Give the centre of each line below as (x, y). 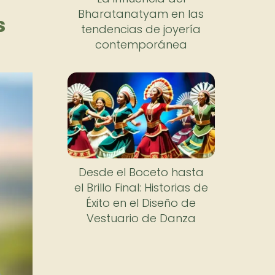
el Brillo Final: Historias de (141, 188)
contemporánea (141, 44)
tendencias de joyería (141, 29)
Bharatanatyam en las (141, 14)
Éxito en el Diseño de (141, 203)
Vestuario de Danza (141, 219)
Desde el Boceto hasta (141, 172)
